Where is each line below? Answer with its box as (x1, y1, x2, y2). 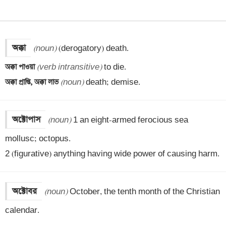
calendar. (5, 205, 39, 215)
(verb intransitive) (37, 62, 102, 72)
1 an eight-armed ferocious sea (71, 115, 188, 125)
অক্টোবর (12, 185, 37, 197)
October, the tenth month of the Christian (68, 187, 220, 197)
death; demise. (84, 77, 140, 87)
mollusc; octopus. (5, 134, 73, 144)
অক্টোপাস (12, 114, 40, 126)
